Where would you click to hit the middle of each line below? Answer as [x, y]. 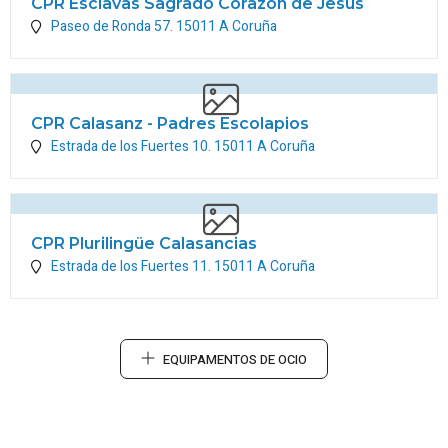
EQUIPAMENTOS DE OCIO [235, 360]
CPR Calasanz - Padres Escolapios [170, 123]
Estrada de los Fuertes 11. [132, 266]
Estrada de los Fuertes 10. [132, 146]
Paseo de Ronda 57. [113, 26]
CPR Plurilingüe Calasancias [144, 243]
